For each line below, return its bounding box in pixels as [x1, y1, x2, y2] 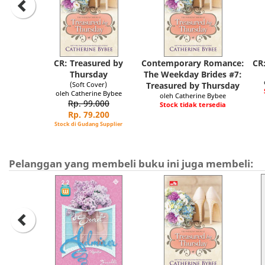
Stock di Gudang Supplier [54, 120, 123, 128]
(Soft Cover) [70, 80, 108, 89]
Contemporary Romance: [141, 57, 244, 69]
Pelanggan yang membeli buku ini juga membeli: [9, 157, 254, 170]
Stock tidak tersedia [160, 100, 226, 109]
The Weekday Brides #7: [144, 69, 242, 80]
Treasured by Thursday [146, 80, 240, 91]
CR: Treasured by [54, 57, 124, 69]
